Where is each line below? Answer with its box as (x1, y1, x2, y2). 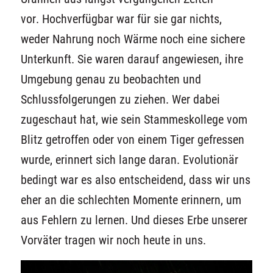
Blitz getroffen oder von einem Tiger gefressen (20, 132, 244, 147)
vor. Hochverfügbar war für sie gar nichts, (20, 12, 222, 26)
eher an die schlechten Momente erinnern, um (20, 193, 241, 207)
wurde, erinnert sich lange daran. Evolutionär (20, 152, 238, 167)
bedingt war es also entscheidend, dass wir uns (20, 172, 250, 187)
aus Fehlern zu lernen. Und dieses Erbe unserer (20, 213, 247, 227)
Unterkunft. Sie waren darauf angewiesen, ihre (20, 52, 243, 66)
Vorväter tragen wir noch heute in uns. (20, 233, 206, 247)
